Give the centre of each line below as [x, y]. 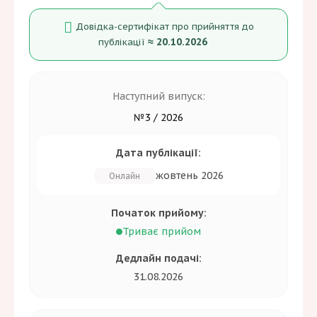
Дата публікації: [158, 152]
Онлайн [125, 175]
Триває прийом [162, 232]
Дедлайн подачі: [158, 259]
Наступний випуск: [158, 96]
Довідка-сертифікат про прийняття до [165, 27]
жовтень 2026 [189, 176]
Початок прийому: [158, 213]
